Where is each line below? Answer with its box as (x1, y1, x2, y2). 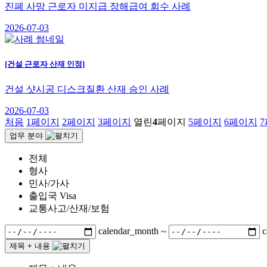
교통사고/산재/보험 (29, 203, 110, 213)
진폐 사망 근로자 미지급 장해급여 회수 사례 (5, 1, 191, 12)
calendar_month (98, 226, 159, 237)
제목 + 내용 (10, 241, 50, 250)
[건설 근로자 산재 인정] (5, 60, 85, 69)
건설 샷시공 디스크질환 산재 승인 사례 (5, 83, 169, 94)
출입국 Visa (29, 190, 76, 201)
